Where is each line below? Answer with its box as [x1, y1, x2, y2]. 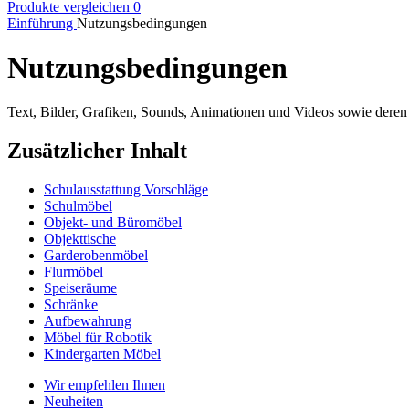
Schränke [44, 297, 98, 313]
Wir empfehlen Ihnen [44, 377, 165, 393]
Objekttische [44, 231, 116, 247]
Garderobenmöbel [44, 247, 148, 264]
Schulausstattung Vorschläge [44, 182, 208, 198]
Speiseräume [44, 280, 117, 297]
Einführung [7, 15, 77, 31]
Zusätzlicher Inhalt [7, 139, 187, 163]
